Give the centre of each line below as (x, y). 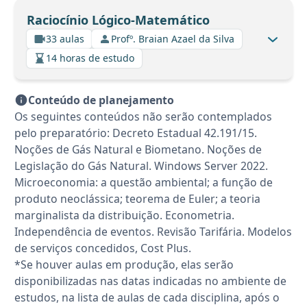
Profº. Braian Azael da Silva (173, 39)
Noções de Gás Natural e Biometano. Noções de (138, 149)
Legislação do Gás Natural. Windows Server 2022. (141, 165)
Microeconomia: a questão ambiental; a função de (144, 182)
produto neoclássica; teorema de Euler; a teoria (137, 198)
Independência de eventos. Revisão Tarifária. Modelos (153, 231)
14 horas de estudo (90, 58)
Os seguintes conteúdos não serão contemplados (143, 116)
